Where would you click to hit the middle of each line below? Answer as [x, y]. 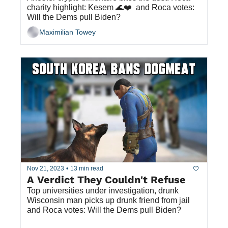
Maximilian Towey [67, 32]
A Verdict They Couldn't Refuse [106, 179]
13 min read [87, 168]
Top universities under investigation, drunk [103, 190]
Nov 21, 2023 [46, 168]
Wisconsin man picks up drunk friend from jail [108, 200]
